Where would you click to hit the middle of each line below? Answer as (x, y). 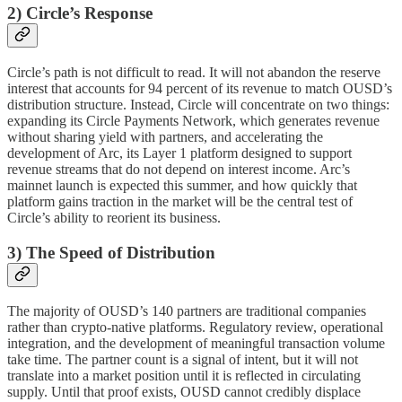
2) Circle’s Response (80, 13)
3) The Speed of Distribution (111, 252)
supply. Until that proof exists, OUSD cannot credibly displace (184, 392)
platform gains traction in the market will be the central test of (180, 202)
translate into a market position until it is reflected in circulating (184, 376)
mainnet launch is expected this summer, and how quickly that (182, 186)
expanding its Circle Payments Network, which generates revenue (193, 121)
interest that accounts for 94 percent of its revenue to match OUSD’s (200, 89)
